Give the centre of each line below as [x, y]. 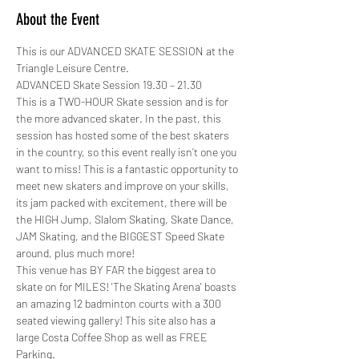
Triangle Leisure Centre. [74, 67]
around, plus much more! [77, 252]
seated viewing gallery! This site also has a [117, 320]
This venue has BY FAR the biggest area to [117, 269]
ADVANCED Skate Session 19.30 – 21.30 [109, 84]
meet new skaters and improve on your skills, [124, 185]
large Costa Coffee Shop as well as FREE [113, 337]
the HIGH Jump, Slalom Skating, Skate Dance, [126, 219]
